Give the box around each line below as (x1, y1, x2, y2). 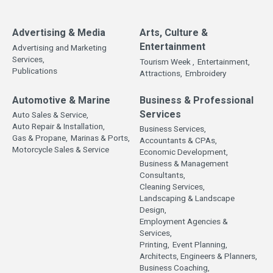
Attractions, (140, 67, 182, 80)
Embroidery (185, 67, 226, 80)
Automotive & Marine (12, 93, 110, 108)
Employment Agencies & (140, 216, 228, 229)
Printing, (140, 239, 169, 252)
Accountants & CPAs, (140, 135, 217, 147)
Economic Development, (140, 146, 228, 159)
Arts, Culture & (140, 26, 208, 41)
